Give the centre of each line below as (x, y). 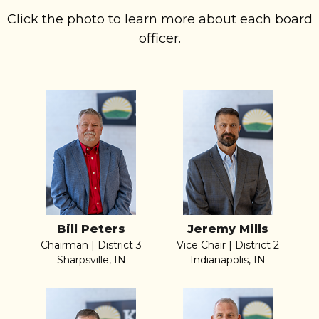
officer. (159, 38)
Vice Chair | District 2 (228, 245)
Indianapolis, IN (228, 260)
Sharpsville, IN (91, 260)
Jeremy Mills (228, 229)
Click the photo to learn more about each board (159, 19)
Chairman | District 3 (91, 245)
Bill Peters (91, 229)
